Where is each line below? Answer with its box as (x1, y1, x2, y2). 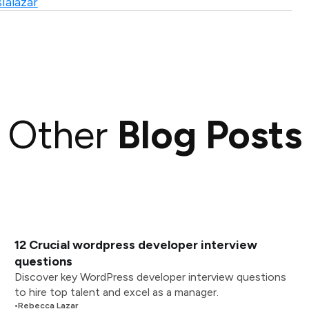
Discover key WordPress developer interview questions (14, 270, 287, 283)
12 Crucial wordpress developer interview (14, 237, 258, 252)
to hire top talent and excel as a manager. (14, 286, 219, 299)
